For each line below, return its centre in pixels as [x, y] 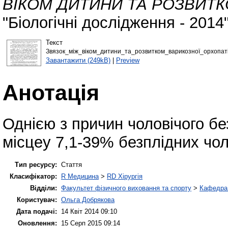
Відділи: [44, 188]
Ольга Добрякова [88, 199]
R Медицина [80, 176]
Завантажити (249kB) [78, 60]
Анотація [51, 92]
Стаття [72, 164]
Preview [127, 60]
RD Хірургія [125, 176]
